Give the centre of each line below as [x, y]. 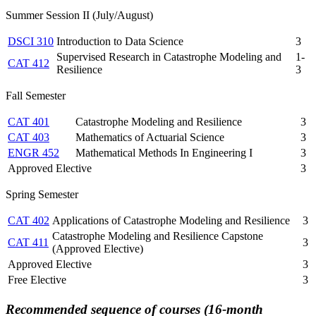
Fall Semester [36, 96]
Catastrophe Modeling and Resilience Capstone [158, 236]
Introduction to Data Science [120, 42]
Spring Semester [42, 195]
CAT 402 [29, 221]
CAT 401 [29, 122]
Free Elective [37, 280]
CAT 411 [28, 243]
